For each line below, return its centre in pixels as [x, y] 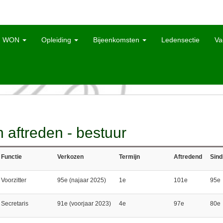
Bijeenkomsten [117, 40]
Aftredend [188, 157]
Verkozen [70, 157]
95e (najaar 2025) [81, 180]
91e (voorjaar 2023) [84, 204]
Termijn [129, 157]
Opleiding [57, 40]
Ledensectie [180, 40]
